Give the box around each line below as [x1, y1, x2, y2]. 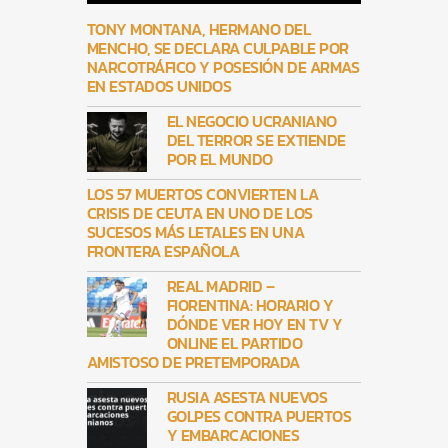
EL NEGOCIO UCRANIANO [166, 109, 337, 134]
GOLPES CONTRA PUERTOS [166, 404, 352, 429]
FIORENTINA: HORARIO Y [166, 293, 334, 318]
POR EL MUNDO [166, 147, 273, 172]
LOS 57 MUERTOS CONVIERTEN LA [86, 182, 319, 207]
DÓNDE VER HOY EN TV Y [166, 312, 343, 337]
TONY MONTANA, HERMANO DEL [86, 17, 311, 42]
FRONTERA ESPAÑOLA [86, 239, 240, 264]
